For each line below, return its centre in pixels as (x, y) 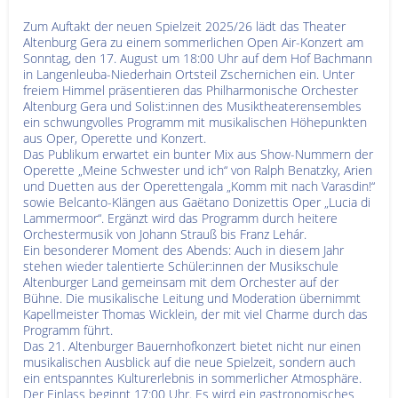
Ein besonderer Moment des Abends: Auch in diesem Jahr (183, 250)
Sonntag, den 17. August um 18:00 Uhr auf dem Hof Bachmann (198, 58)
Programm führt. (68, 330)
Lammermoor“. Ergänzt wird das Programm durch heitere (180, 218)
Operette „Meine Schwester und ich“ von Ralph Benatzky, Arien (198, 170)
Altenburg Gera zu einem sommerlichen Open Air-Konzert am (193, 42)
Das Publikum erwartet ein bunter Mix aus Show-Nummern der (198, 154)
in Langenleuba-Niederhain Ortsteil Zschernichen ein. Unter (189, 74)
